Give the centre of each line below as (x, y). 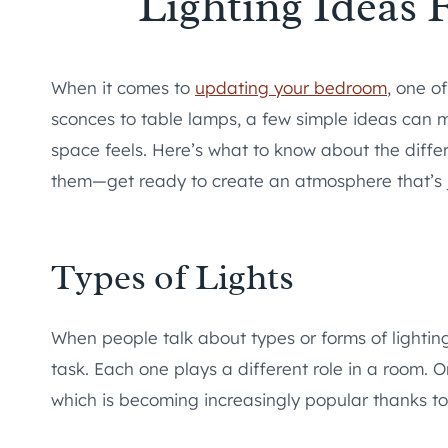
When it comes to (123, 87)
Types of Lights (172, 276)
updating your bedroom (291, 87)
